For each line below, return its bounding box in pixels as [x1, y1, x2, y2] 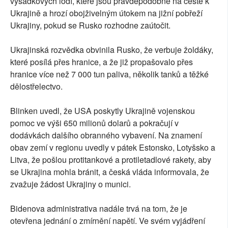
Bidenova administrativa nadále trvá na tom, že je [10, 203, 187, 215]
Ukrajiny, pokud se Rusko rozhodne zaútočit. [10, 19, 170, 32]
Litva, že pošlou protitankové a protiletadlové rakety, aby [10, 154, 211, 166]
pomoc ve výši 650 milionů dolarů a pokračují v [10, 117, 179, 129]
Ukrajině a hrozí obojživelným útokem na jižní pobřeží [10, 7, 203, 19]
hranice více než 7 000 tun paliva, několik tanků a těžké [10, 68, 209, 80]
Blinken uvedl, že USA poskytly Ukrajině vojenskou [10, 105, 195, 117]
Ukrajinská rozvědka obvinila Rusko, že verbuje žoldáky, [10, 44, 213, 56]
